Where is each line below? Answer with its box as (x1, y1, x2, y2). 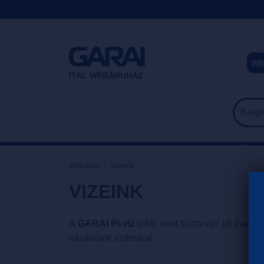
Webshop (69, 161, 100, 170)
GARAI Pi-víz (75, 219, 135, 229)
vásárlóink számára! (69, 233, 153, 243)
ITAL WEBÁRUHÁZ (69, 70, 143, 80)
